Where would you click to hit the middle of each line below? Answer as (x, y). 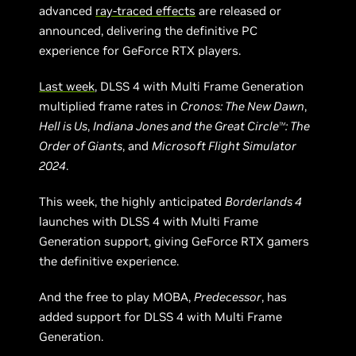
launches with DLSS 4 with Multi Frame (149, 221)
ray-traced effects (146, 11)
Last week (67, 86)
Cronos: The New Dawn (243, 106)
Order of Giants (81, 146)
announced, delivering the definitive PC (149, 31)
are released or (239, 11)
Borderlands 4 (264, 201)
